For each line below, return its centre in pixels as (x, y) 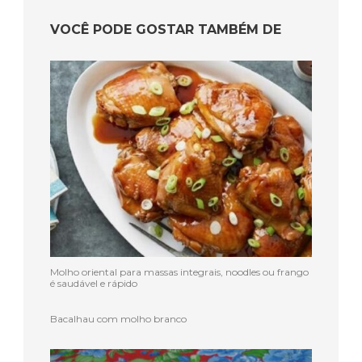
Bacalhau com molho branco (118, 319)
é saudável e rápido (94, 284)
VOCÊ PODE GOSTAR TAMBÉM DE (166, 30)
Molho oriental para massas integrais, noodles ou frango (179, 272)
